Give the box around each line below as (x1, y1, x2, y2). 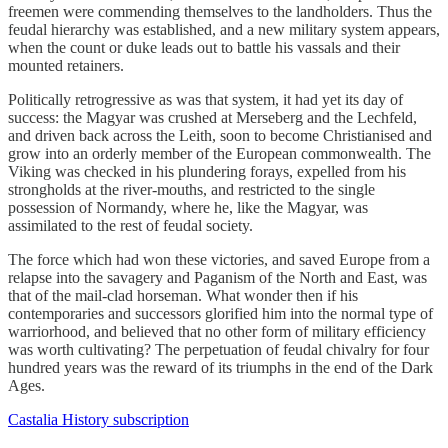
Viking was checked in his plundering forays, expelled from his (8, 162, 406, 180)
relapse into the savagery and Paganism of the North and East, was (8, 268, 427, 286)
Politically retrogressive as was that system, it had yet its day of (8, 90, 403, 108)
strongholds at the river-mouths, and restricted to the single (8, 180, 375, 198)
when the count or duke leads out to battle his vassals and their (8, 38, 400, 56)
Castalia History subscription (8, 410, 189, 428)
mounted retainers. (8, 56, 124, 74)
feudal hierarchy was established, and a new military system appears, (8, 20, 440, 38)
